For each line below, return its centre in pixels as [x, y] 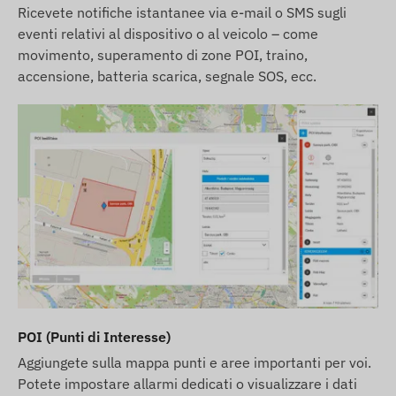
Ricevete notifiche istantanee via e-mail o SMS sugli [182, 12]
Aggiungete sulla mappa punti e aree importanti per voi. [194, 363]
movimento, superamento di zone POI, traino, [163, 54]
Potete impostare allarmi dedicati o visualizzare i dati [187, 384]
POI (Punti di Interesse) [94, 337]
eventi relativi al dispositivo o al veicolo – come [168, 33]
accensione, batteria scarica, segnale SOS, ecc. [167, 76]
